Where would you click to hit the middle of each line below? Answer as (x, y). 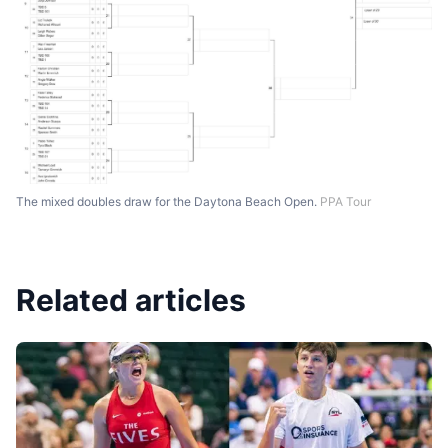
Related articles (131, 300)
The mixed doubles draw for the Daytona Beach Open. (168, 202)
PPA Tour (345, 202)
